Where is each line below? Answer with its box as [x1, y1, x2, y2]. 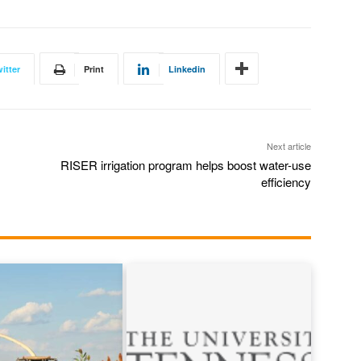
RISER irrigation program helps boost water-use [60, 156, 311, 174]
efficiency [260, 173, 311, 191]
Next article [266, 139, 311, 153]
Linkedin [168, 63, 205, 76]
